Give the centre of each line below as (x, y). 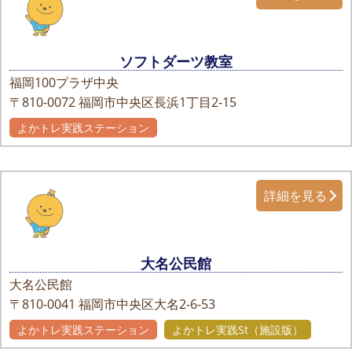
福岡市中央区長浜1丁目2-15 (158, 103)
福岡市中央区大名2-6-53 (147, 304)
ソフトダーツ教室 (176, 62)
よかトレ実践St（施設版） (238, 329)
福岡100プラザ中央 (64, 83)
